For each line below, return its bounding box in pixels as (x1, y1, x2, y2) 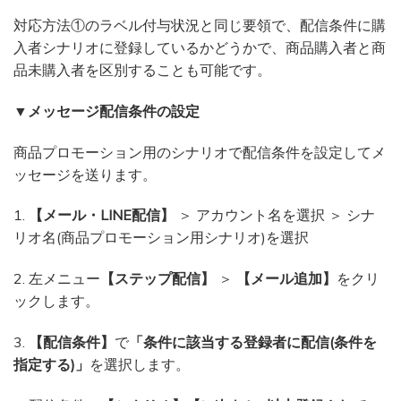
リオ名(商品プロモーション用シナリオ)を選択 (13, 228, 309, 247)
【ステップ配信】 (100, 269, 215, 288)
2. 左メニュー (13, 269, 100, 288)
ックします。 (13, 292, 99, 311)
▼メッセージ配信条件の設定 (13, 101, 200, 120)
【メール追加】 (236, 269, 337, 288)
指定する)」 (13, 355, 90, 374)
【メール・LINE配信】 (29, 206, 175, 225)
